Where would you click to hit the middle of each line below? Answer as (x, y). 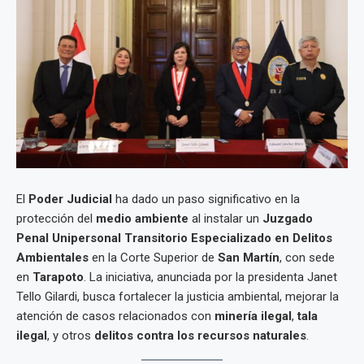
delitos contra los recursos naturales (200, 336)
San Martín (249, 258)
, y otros (71, 336)
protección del (56, 219)
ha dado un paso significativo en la (206, 199)
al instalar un (225, 219)
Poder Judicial (70, 199)
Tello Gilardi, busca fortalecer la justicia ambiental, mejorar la (178, 297)
